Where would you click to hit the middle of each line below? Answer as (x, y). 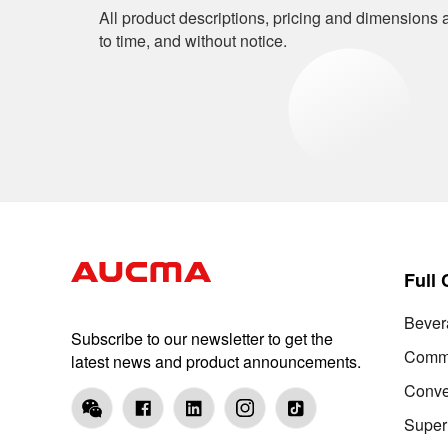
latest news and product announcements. (215, 361)
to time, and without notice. (193, 41)
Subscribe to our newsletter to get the (201, 338)
